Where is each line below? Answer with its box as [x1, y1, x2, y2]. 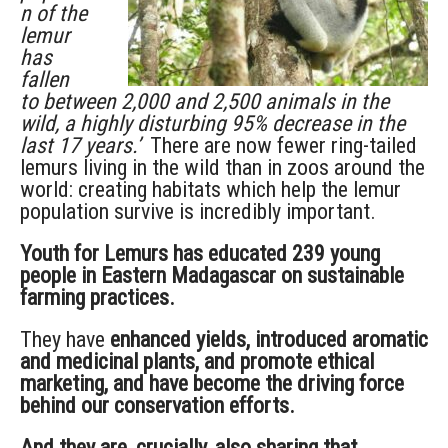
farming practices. [20, 284, 175, 310]
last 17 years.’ [20, 132, 140, 158]
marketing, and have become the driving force [20, 370, 404, 396]
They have [20, 326, 110, 352]
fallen [20, 66, 69, 92]
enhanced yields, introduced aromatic [110, 326, 428, 352]
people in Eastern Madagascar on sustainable [20, 262, 404, 288]
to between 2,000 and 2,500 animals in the [20, 88, 389, 114]
